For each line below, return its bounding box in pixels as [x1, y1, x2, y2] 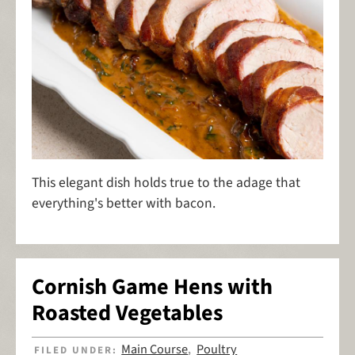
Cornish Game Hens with [32, 270, 273, 303]
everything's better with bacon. [32, 193, 216, 214]
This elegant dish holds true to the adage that [32, 173, 300, 193]
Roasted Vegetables [32, 296, 223, 329]
